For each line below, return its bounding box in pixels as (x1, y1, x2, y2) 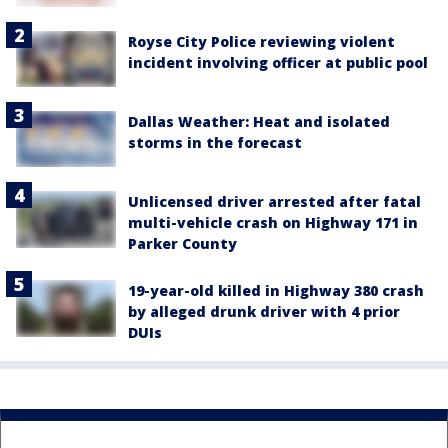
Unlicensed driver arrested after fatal (128, 192, 421, 212)
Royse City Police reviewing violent (128, 31, 395, 51)
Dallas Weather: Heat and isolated (128, 112, 390, 132)
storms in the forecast (128, 133, 302, 153)
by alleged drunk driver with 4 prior (128, 302, 400, 322)
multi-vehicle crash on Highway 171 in (128, 213, 418, 233)
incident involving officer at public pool (128, 52, 428, 72)
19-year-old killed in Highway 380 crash (128, 281, 424, 301)
